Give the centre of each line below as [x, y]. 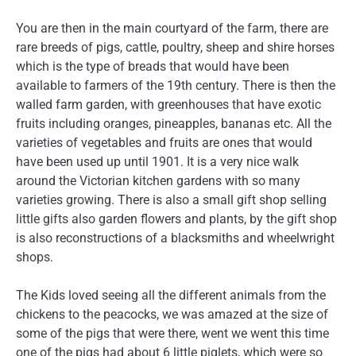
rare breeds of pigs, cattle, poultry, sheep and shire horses [175, 47]
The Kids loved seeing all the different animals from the [171, 296]
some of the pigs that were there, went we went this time [172, 334]
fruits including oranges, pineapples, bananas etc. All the [174, 123]
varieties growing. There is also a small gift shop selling [171, 199]
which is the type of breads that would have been [153, 66]
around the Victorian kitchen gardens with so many [158, 180]
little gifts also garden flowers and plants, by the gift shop [176, 219]
